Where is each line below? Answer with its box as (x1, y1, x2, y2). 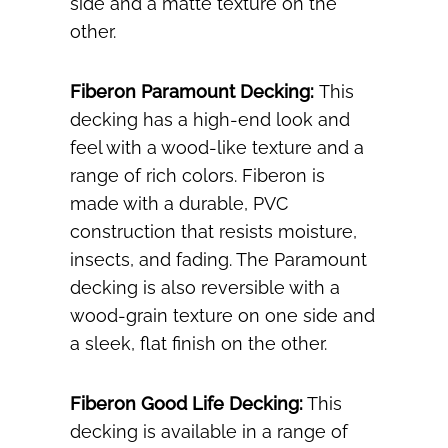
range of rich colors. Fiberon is (70, 165, 325, 187)
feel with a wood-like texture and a (70, 137, 364, 159)
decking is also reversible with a (70, 277, 340, 299)
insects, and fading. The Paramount (70, 249, 367, 271)
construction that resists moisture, (70, 221, 357, 243)
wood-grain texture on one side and (70, 305, 375, 327)
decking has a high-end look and (70, 109, 350, 131)
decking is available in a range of (70, 421, 348, 443)
